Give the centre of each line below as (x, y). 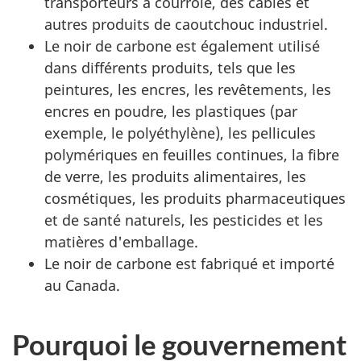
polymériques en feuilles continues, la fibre (192, 155)
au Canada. (82, 285)
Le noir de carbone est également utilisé (182, 46)
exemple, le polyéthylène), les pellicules (180, 133)
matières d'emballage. (121, 242)
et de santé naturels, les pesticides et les (184, 220)
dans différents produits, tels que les (170, 68)
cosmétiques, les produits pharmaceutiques (195, 198)
